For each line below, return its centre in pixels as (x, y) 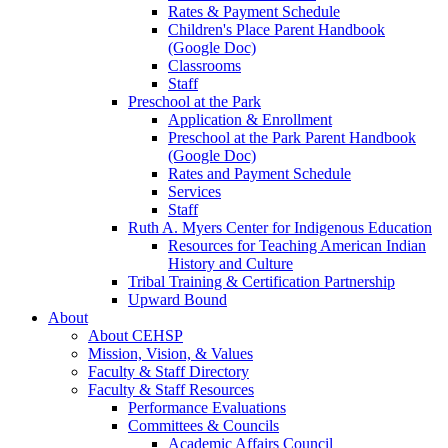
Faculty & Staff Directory (168, 372)
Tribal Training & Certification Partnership (261, 282)
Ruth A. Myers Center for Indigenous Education (280, 228)
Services (194, 192)
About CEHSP (135, 336)
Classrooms (204, 66)
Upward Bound (177, 300)
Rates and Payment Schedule (259, 174)
